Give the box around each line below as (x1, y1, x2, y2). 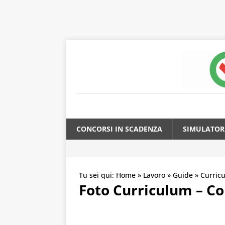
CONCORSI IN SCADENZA (76, 124, 162, 134)
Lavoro (143, 170, 165, 180)
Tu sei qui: (79, 170, 116, 180)
